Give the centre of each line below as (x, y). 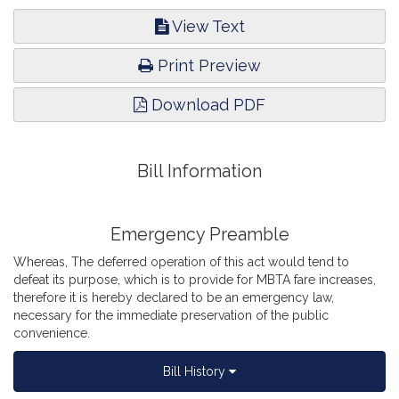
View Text (206, 26)
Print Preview (207, 65)
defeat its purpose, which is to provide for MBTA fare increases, (195, 280)
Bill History (196, 371)
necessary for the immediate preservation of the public (171, 315)
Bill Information (199, 171)
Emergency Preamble (199, 235)
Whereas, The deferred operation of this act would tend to (181, 262)
